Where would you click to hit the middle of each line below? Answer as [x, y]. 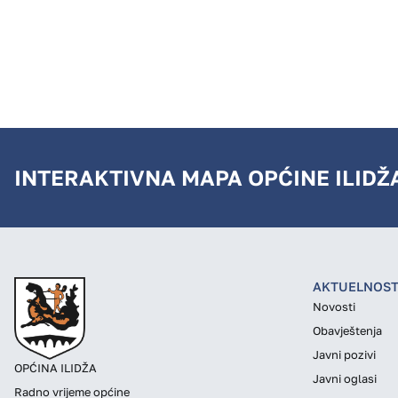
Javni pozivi [344, 355]
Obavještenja [347, 331]
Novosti [334, 307]
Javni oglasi [345, 379]
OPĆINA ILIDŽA [56, 368]
